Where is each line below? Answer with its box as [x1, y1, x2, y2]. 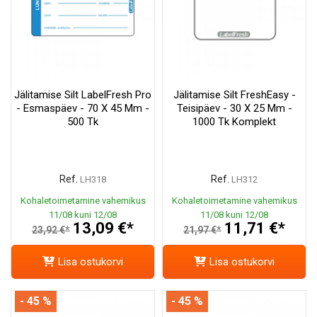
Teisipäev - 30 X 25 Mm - [176, 101, 292, 115]
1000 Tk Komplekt [192, 115, 276, 128]
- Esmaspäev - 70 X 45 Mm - [16, 101, 149, 115]
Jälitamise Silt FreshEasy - [173, 88, 296, 101]
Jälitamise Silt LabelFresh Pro [14, 88, 151, 101]
